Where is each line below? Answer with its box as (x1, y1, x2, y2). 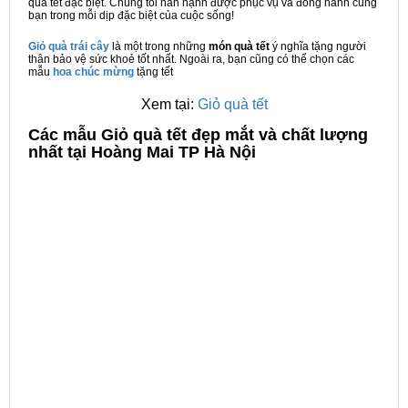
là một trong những (109, 40, 209, 53)
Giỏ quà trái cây (28, 40, 109, 53)
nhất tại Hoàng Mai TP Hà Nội (28, 143, 256, 161)
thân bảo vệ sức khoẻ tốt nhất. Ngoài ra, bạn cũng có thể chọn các (28, 53, 354, 66)
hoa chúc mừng (53, 66, 134, 78)
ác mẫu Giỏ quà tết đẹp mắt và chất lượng (40, 126, 368, 144)
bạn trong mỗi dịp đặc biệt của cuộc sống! (28, 9, 234, 22)
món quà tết (209, 40, 272, 53)
